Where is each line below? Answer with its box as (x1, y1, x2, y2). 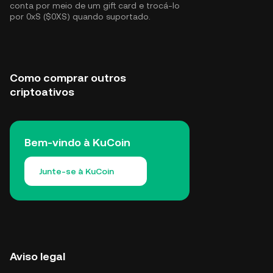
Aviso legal (10, 250, 65, 263)
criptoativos (10, 85, 74, 98)
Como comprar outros (10, 71, 126, 84)
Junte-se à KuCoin (39, 166, 114, 176)
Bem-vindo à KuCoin (24, 136, 130, 149)
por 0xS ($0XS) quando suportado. (10, 12, 151, 21)
